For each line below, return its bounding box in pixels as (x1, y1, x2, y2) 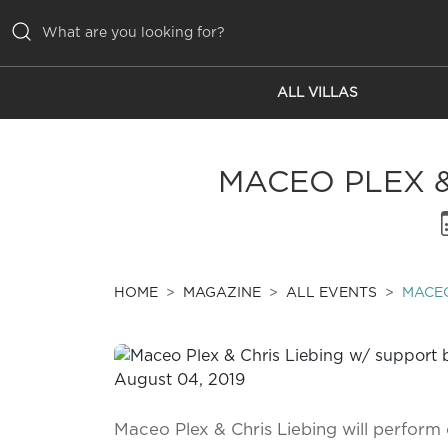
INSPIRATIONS (20, 158, 140, 175)
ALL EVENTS (286, 286, 377, 301)
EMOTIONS (20, 198, 110, 215)
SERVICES (20, 238, 103, 255)
